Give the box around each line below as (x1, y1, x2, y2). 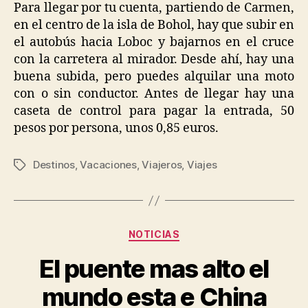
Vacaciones (80, 158, 137, 172)
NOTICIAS (128, 228, 180, 241)
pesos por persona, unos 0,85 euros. (14, 120, 219, 137)
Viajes (186, 158, 217, 172)
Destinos (33, 158, 75, 172)
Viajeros (142, 158, 182, 172)
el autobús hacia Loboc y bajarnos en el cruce (14, 34, 294, 51)
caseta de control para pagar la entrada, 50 (14, 103, 294, 120)
